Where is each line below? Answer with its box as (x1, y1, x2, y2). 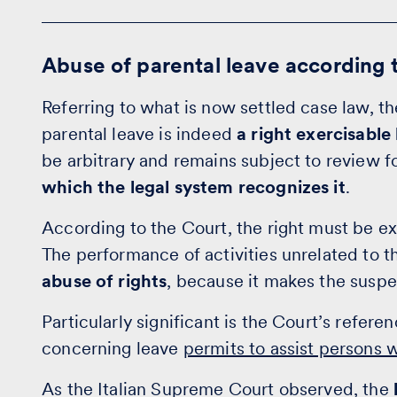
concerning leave (42, 338, 183, 359)
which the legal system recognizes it (42, 176, 346, 198)
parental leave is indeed (42, 123, 237, 144)
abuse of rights (42, 270, 167, 292)
